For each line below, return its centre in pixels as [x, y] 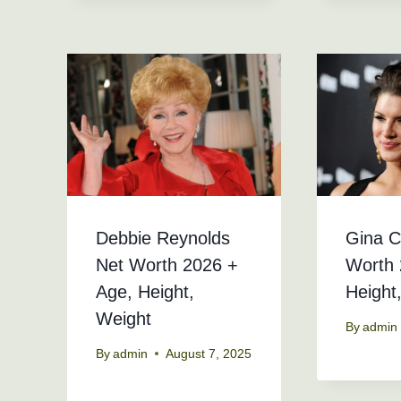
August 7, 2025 [209, 354]
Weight [124, 319]
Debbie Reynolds [163, 239]
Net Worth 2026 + [167, 265]
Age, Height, [145, 292]
